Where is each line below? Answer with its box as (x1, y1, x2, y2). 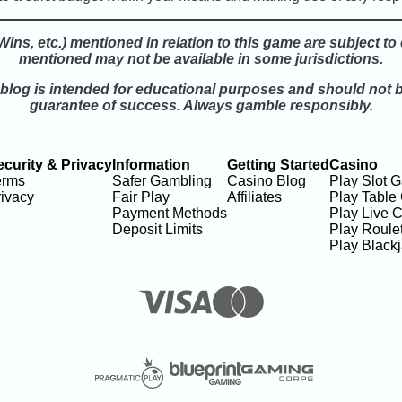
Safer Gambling (111, 173, 212, 189)
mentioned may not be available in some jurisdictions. (19, 51, 383, 67)
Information (111, 157, 190, 173)
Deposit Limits (111, 222, 203, 238)
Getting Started (226, 157, 329, 173)
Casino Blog (226, 173, 306, 189)
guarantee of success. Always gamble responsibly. (29, 98, 373, 114)
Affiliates (226, 189, 282, 205)
